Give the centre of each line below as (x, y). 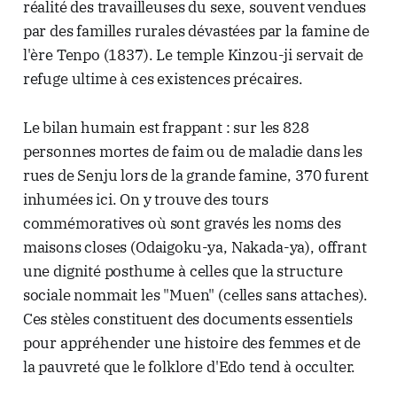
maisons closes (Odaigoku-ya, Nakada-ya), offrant (195, 247)
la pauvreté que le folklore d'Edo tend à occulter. (189, 366)
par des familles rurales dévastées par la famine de (196, 31)
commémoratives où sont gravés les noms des (182, 223)
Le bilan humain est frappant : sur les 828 (166, 127)
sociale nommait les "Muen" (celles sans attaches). (195, 295)
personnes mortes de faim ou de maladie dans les (192, 151)
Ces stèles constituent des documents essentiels (187, 319)
